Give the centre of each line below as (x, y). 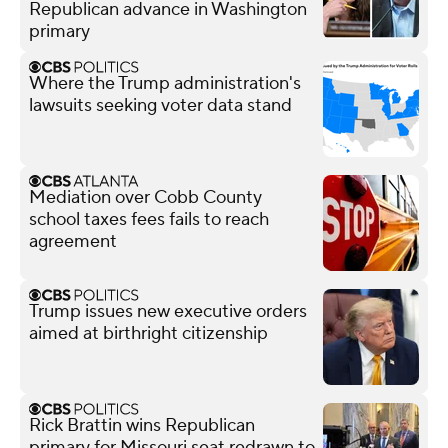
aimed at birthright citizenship (148, 333)
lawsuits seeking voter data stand (160, 105)
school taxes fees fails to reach (149, 219)
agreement (73, 241)
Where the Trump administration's (165, 83)
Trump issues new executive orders (168, 311)
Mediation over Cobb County (145, 197)
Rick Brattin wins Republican (142, 425)
